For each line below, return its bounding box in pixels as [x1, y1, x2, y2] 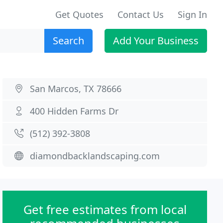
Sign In [178, 8, 207, 20]
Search [53, 34, 84, 47]
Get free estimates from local [23, 201, 187, 218]
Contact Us [117, 8, 164, 20]
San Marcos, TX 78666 [30, 83, 122, 95]
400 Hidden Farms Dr [30, 105, 119, 117]
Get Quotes [55, 8, 104, 20]
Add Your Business [113, 34, 199, 47]
